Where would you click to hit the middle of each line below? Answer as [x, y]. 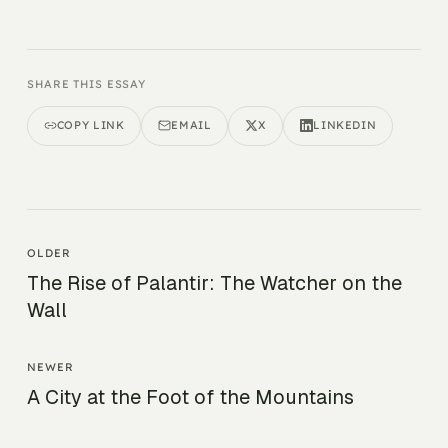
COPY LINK [90, 125]
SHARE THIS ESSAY [87, 84]
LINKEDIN [345, 125]
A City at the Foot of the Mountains [190, 397]
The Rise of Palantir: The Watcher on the [214, 283]
